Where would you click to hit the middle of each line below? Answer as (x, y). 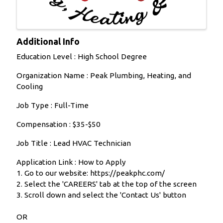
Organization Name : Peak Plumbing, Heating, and (104, 76)
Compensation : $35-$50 (58, 124)
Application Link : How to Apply (71, 162)
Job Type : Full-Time (52, 106)
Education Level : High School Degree (81, 57)
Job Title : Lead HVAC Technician (73, 143)
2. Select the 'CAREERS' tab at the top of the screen (106, 184)
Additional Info (48, 42)
